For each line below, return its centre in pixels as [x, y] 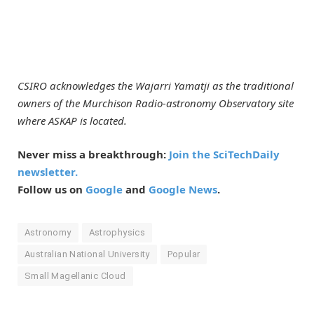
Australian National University [87, 254]
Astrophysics [117, 232]
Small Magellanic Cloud [75, 275]
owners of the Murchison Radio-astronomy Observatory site [156, 103]
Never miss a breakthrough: [93, 154]
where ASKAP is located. [72, 120]
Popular [184, 254]
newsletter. [48, 171]
